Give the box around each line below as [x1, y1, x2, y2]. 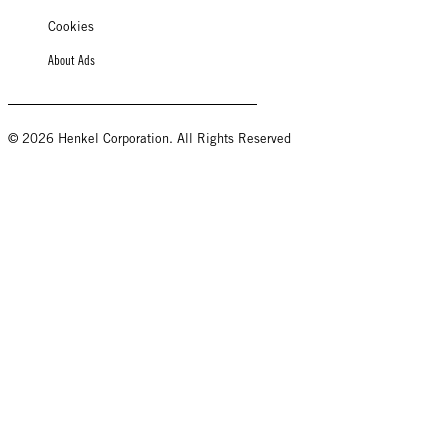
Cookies [48, 18, 94, 34]
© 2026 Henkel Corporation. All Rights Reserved [8, 130, 291, 146]
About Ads [48, 52, 95, 68]
